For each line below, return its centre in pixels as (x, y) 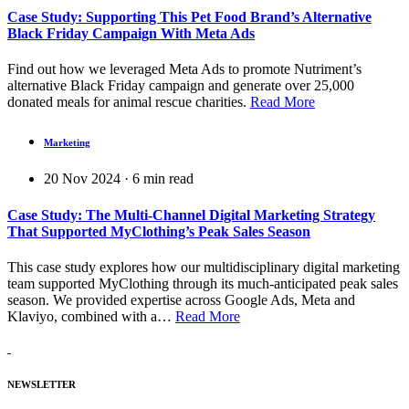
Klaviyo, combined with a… (91, 316)
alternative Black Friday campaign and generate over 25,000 (181, 86)
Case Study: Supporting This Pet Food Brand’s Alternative (189, 17)
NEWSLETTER (42, 384)
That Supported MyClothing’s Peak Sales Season (159, 231)
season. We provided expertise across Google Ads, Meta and (181, 299)
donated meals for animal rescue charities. (129, 102)
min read (168, 179)
